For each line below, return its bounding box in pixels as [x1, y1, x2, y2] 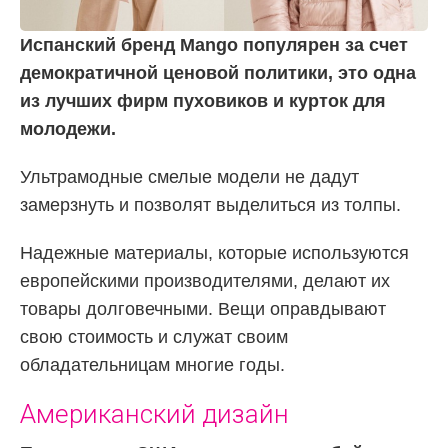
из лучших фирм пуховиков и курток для [20, 90, 386, 111]
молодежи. [20, 118, 116, 139]
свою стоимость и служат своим [20, 326, 288, 347]
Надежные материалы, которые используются [20, 242, 409, 263]
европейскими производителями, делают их [20, 270, 390, 291]
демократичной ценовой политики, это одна [20, 62, 416, 83]
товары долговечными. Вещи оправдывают [20, 298, 386, 319]
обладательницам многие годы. [20, 354, 285, 375]
